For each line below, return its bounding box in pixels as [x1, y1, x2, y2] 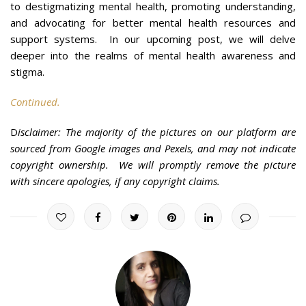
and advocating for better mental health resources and [10, 15, 296, 29]
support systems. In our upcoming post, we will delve [10, 31, 296, 46]
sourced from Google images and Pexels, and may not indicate [10, 141, 296, 155]
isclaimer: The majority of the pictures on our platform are [18, 124, 296, 139]
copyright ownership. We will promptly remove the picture [10, 157, 296, 171]
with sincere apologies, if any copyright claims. [10, 173, 220, 188]
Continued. [10, 94, 60, 109]
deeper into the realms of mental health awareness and [10, 48, 296, 62]
